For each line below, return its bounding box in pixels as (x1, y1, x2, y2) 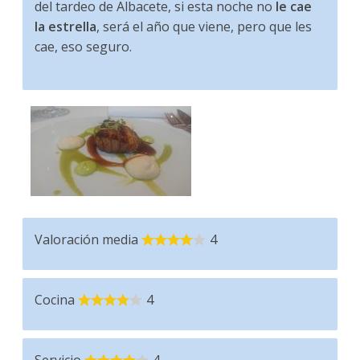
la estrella (35, 18, 97, 36)
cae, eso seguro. (35, 38, 133, 56)
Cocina (35, 291, 76, 309)
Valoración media (35, 231, 139, 249)
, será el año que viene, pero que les (96, 18, 313, 36)
